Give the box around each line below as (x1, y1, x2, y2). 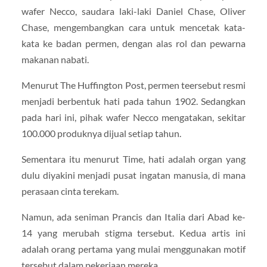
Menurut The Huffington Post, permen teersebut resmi (21, 79, 246, 91)
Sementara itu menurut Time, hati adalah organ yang (21, 153, 246, 164)
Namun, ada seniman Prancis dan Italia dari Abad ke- (21, 210, 246, 222)
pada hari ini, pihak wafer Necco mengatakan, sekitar (21, 111, 246, 123)
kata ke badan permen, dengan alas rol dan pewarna (21, 37, 246, 49)
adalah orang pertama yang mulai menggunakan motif (21, 243, 246, 254)
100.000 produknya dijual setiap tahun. (21, 127, 181, 139)
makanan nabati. (21, 53, 89, 65)
